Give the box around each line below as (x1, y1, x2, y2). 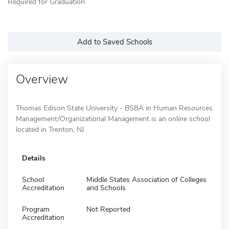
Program (22, 204, 50, 214)
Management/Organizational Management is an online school (16, 113, 210, 124)
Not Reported (86, 204, 130, 214)
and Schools (86, 182, 126, 193)
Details (22, 153, 45, 163)
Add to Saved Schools (77, 36, 152, 47)
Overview (16, 71, 68, 87)
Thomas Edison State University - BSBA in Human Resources (16, 103, 213, 113)
